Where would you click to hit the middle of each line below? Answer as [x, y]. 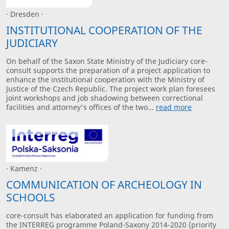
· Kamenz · [24, 168]
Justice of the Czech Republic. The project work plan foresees [111, 89]
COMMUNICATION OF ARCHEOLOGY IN [104, 185]
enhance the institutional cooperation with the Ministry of [105, 80]
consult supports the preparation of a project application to [108, 71]
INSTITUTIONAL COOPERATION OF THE [104, 30]
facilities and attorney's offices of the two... [81, 107]
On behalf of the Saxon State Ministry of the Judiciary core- [107, 61]
